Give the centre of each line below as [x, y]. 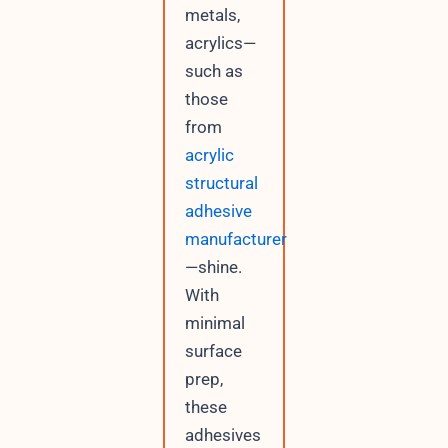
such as [213, 71]
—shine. [213, 267]
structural [221, 183]
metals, [212, 15]
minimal [214, 323]
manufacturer [235, 239]
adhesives [222, 435]
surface [213, 351]
